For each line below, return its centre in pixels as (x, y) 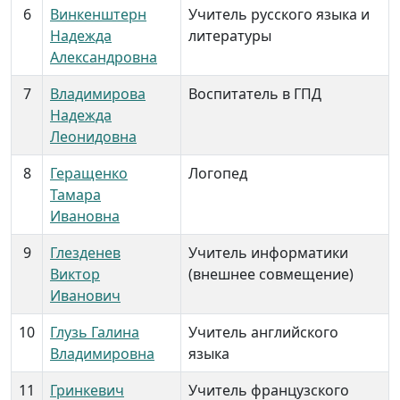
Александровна (104, 57)
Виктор (75, 274)
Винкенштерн (98, 14)
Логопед (218, 173)
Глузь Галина (95, 332)
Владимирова (98, 94)
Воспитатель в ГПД (255, 94)
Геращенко (89, 173)
